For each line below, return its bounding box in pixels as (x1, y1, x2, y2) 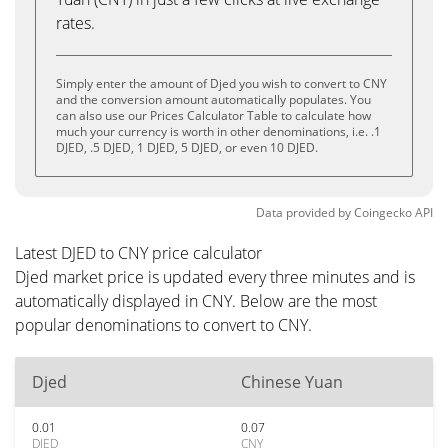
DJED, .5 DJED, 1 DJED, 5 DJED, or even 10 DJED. (56, 139, 318, 156)
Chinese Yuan (241, 371, 343, 393)
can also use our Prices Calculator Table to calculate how (56, 107, 371, 124)
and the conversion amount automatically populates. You (56, 91, 371, 108)
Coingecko (354, 204, 412, 221)
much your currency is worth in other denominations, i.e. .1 (56, 123, 381, 140)
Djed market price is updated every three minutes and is (15, 266, 415, 288)
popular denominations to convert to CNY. (15, 314, 312, 336)
